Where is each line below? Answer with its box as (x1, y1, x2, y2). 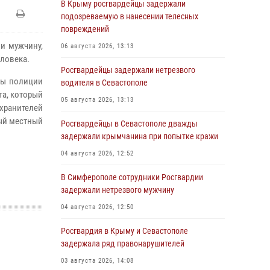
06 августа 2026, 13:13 (61, 42, 134, 50)
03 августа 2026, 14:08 (61, 257, 134, 265)
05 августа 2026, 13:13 (61, 96, 134, 104)
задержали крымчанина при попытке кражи (61, 131, 218, 141)
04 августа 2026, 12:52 (61, 149, 134, 157)
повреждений (61, 24, 109, 34)
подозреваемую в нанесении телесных (61, 11, 198, 21)
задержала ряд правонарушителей (61, 239, 184, 248)
